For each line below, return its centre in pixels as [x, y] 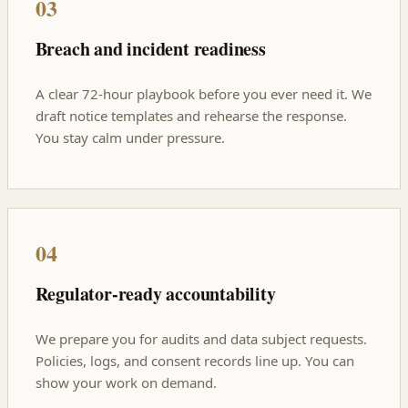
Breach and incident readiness [150, 48]
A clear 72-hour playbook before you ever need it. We [203, 93]
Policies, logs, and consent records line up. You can [194, 360]
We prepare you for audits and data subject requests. [201, 338]
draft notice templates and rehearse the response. [191, 115]
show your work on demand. [126, 382]
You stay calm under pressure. [130, 137]
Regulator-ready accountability [155, 294]
